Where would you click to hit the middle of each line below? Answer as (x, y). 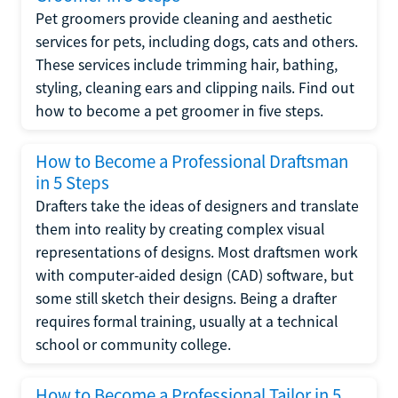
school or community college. (133, 345)
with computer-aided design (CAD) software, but (195, 275)
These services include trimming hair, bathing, (187, 65)
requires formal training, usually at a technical (187, 322)
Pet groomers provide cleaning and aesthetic (184, 19)
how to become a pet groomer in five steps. (179, 111)
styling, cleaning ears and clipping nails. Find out (195, 88)
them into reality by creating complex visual (180, 229)
